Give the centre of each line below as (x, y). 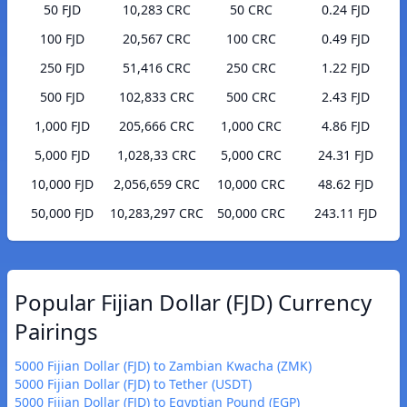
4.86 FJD (345, 126)
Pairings (56, 332)
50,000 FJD (62, 213)
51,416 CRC (156, 68)
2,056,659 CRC (156, 184)
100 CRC (251, 39)
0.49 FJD (345, 39)
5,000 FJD (62, 155)
